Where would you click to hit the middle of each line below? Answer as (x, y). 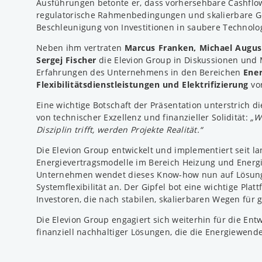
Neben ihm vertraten (80, 47)
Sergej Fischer (66, 60)
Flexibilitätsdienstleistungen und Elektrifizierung (142, 84)
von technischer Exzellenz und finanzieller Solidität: (144, 117)
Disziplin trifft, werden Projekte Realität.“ (120, 129)
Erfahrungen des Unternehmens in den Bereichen (140, 72)
